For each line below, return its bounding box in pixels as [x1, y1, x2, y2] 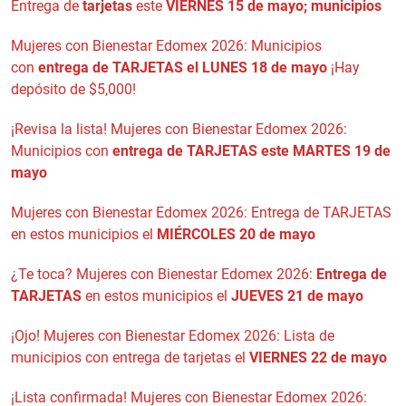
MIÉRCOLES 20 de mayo [157, 225, 315, 243]
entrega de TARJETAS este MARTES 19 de [112, 141, 391, 159]
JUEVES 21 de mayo [231, 286, 363, 304]
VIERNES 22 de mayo [249, 348, 387, 366]
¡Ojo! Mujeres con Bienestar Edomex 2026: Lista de [11, 326, 334, 344]
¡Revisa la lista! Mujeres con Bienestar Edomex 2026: [11, 120, 347, 138]
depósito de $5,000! [11, 80, 136, 98]
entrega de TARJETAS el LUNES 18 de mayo [38, 58, 327, 76]
